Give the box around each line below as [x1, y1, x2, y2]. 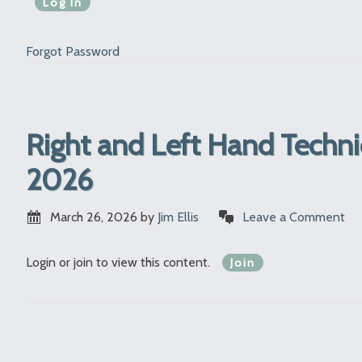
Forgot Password [26, 44, 120, 60]
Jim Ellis [158, 209, 199, 225]
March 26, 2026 [50, 209, 137, 225]
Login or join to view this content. [26, 255, 213, 271]
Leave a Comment [242, 209, 345, 225]
